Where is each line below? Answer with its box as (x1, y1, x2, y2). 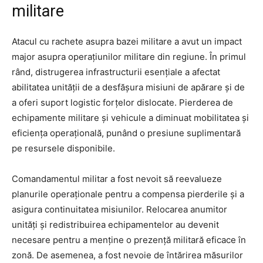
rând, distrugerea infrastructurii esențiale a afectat (12, 66, 220, 77)
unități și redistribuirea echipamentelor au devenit (12, 218, 219, 230)
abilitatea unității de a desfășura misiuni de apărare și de (12, 81, 245, 93)
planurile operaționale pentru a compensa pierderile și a (12, 188, 244, 200)
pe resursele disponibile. (12, 142, 115, 154)
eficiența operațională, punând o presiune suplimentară (12, 127, 241, 139)
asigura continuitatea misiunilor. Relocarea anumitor (12, 203, 227, 215)
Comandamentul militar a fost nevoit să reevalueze (12, 173, 222, 184)
